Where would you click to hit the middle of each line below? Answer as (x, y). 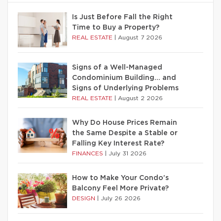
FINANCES (89, 153)
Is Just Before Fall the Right (122, 17)
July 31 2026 (128, 153)
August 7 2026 (140, 37)
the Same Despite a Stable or (125, 133)
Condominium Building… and (124, 78)
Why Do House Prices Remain (125, 123)
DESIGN (85, 198)
